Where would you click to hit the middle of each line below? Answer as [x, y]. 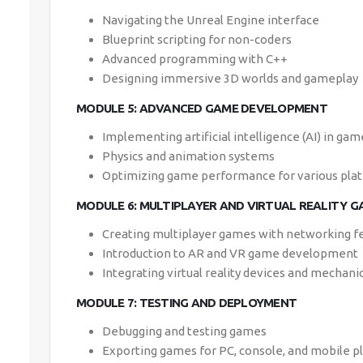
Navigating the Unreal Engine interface [211, 20]
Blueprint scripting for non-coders [197, 39]
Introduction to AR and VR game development [230, 253]
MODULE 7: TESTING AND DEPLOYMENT [186, 303]
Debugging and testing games [184, 331]
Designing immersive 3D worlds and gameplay [230, 78]
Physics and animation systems [188, 156]
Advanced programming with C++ [195, 59]
